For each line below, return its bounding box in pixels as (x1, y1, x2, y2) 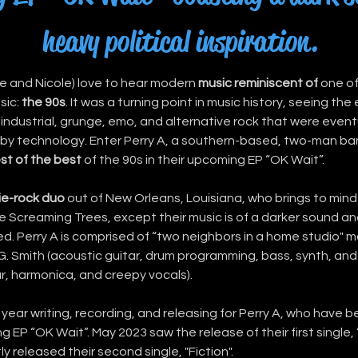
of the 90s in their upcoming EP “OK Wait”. (82, 153, 324, 166)
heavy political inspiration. (42, 23, 318, 60)
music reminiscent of (198, 77, 318, 89)
